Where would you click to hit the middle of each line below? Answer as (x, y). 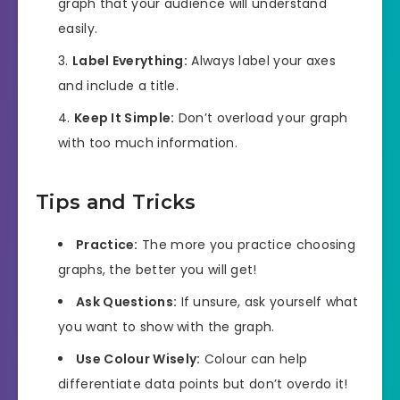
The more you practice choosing (247, 245)
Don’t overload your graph (261, 118)
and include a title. (119, 86)
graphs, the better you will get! (158, 270)
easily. (78, 29)
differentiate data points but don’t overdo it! (203, 384)
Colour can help (254, 359)
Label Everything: (130, 61)
